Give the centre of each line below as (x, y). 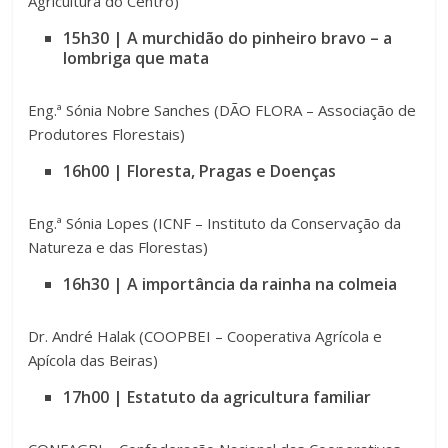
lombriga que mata (136, 58)
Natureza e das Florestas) (118, 247)
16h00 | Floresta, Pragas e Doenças (200, 171)
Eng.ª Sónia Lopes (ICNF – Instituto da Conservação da (215, 223)
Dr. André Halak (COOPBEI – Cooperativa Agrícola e (205, 336)
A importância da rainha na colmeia (262, 284)
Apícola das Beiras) (93, 360)
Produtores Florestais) (107, 134)
